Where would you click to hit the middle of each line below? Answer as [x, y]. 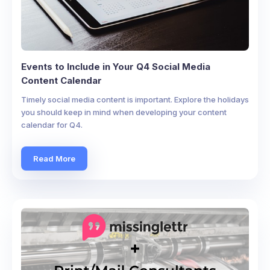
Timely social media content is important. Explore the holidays [135, 99]
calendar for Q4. [52, 125]
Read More [54, 158]
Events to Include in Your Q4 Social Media [116, 67]
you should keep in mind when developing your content [124, 112]
